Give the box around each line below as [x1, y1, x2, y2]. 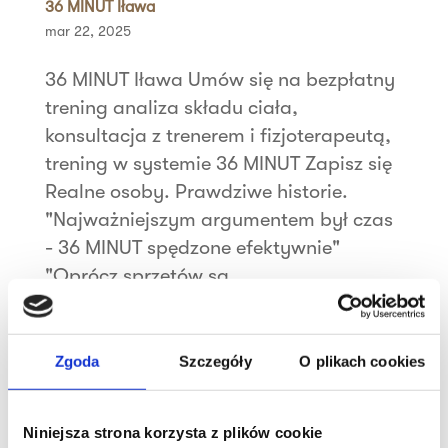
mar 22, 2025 [44, 23, 131, 40]
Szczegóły [178, 352, 252, 370]
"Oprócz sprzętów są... [44, 264, 247, 288]
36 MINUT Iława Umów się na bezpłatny [44, 68, 395, 92]
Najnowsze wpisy [44, 403, 240, 433]
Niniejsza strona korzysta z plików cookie [23, 423, 323, 441]
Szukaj [353, 344, 393, 361]
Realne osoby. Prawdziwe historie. [44, 180, 348, 204]
